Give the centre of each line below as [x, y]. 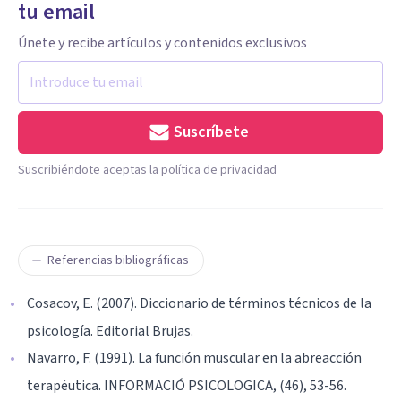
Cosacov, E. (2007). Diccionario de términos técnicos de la [199, 303]
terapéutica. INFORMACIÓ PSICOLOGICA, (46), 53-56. [187, 385]
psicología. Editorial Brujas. [110, 331]
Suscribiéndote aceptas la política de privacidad [147, 170]
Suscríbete [211, 132]
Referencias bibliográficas [118, 260]
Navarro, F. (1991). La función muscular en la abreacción [194, 358]
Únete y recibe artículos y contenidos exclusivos [162, 43]
